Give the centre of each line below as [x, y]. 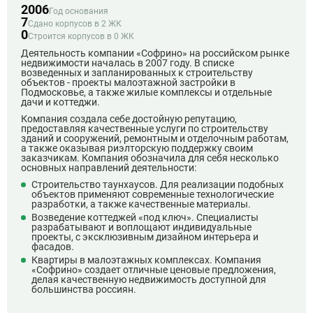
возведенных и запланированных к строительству [137, 73]
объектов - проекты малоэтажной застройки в [128, 82]
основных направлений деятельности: [109, 168]
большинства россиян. [84, 289]
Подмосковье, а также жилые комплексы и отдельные [146, 92]
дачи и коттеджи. [60, 102]
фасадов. [53, 247]
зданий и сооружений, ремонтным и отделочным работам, [155, 138]
